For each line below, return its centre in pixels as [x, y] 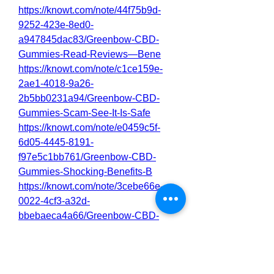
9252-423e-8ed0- [56, 25]
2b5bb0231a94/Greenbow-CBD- [89, 98]
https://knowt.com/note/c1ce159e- [91, 69]
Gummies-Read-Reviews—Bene [90, 54]
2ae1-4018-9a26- [56, 83]
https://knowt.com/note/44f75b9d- [90, 10]
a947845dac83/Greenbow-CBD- [89, 39]
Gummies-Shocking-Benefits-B [85, 172]
